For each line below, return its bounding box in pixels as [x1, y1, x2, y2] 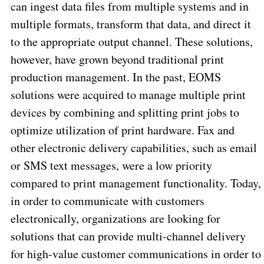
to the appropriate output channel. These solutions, [10, 34, 253, 50]
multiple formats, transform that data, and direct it [10, 16, 251, 32]
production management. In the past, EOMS [10, 69, 221, 85]
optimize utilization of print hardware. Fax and [10, 122, 235, 138]
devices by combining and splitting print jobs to [10, 104, 239, 121]
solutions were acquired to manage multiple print [10, 87, 246, 103]
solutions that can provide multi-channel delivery [10, 228, 246, 245]
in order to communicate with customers [10, 193, 204, 209]
